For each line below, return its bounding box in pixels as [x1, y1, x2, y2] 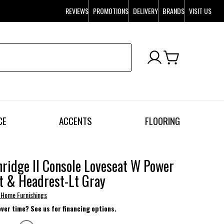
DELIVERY [133, 5, 158, 16]
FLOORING [144, 113, 180, 128]
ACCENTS [59, 113, 92, 128]
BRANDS [162, 5, 185, 16]
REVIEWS [65, 5, 89, 16]
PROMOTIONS [93, 5, 129, 16]
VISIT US [189, 5, 212, 16]
